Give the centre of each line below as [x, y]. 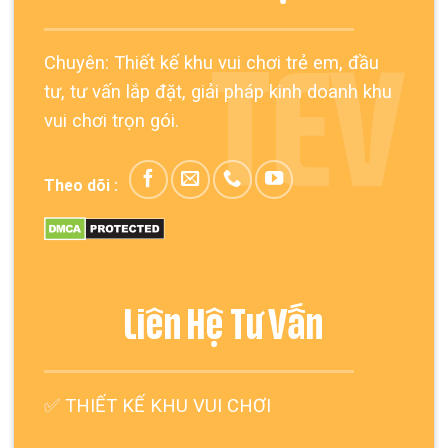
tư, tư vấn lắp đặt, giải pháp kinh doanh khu [217, 92]
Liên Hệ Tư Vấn [224, 327]
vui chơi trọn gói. [111, 121]
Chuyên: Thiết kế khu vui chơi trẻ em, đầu [211, 63]
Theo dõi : [80, 186]
